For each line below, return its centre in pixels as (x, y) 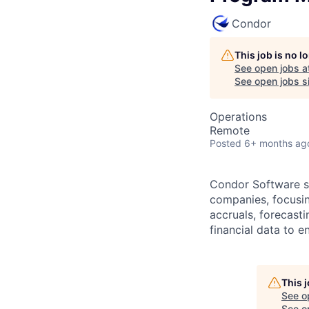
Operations (238, 117)
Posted (226, 143)
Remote (230, 130)
